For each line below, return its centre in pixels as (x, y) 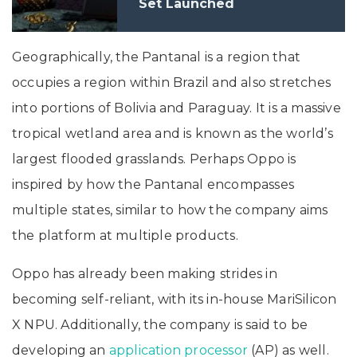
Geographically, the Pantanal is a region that (157, 57)
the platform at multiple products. (125, 236)
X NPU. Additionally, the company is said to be (160, 325)
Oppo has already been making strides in (145, 274)
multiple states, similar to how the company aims (170, 210)
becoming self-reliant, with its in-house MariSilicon (175, 300)
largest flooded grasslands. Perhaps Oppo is (154, 159)
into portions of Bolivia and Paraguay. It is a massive (177, 108)
